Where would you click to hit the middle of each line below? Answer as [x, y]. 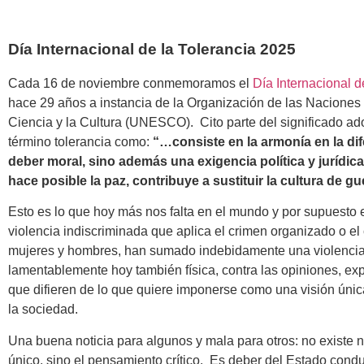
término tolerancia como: [80, 142]
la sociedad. [43, 310]
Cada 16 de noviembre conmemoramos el [130, 83]
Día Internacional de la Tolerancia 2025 [152, 49]
